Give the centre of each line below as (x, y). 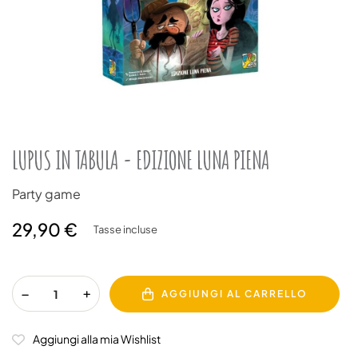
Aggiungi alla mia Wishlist (97, 339)
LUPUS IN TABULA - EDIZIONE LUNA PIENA (141, 160)
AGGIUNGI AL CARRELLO (234, 294)
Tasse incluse (125, 230)
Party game (48, 194)
